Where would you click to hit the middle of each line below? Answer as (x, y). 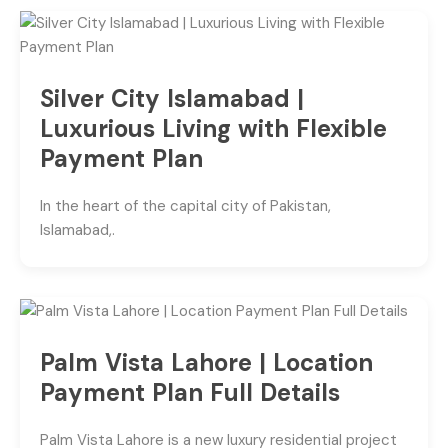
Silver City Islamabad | (172, 99)
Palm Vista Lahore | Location (206, 362)
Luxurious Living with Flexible (213, 129)
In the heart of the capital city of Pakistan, (185, 206)
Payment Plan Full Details (190, 392)
